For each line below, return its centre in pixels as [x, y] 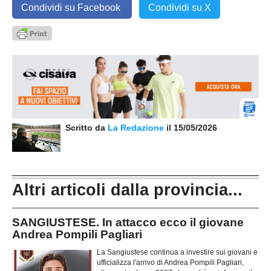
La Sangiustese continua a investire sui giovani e [177, 252]
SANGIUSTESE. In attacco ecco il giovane [128, 223]
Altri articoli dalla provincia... [127, 190]
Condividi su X [180, 8]
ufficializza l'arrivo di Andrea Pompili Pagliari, [170, 262]
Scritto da [84, 128]
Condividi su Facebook [72, 8]
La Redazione [137, 128]
